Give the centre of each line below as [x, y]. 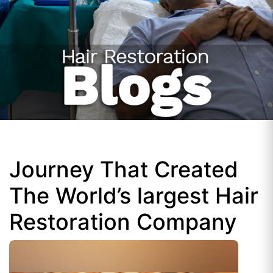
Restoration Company [123, 222]
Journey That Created [124, 169]
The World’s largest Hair [134, 196]
